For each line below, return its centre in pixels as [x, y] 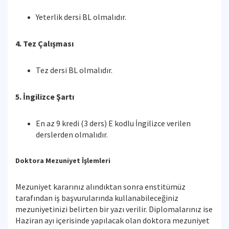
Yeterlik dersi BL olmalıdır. [81, 17]
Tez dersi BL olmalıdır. [74, 70]
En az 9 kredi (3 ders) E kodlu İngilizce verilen [113, 123]
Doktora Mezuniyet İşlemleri [63, 161]
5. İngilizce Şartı [45, 97]
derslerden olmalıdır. [72, 134]
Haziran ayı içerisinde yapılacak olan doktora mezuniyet [112, 220]
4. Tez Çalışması [44, 43]
